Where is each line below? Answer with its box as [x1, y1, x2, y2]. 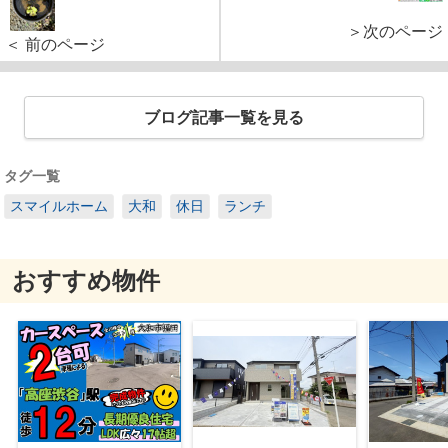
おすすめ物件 [11, 267, 160, 295]
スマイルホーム [10, 197, 108, 214]
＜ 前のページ [5, 36, 105, 54]
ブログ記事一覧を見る [144, 109, 304, 127]
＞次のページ [347, 23, 443, 41]
